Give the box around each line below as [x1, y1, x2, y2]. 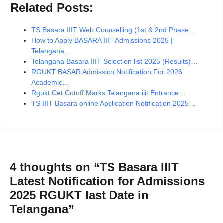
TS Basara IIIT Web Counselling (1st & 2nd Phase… [31, 26, 196, 34]
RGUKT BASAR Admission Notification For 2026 [31, 68, 182, 76]
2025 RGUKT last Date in [10, 188, 149, 202]
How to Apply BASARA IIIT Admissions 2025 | [31, 36, 173, 45]
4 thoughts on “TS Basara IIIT [10, 160, 179, 174]
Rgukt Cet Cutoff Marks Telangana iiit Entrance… [31, 89, 186, 97]
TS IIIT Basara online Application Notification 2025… [31, 99, 196, 108]
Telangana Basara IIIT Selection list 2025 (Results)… [31, 57, 198, 66]
